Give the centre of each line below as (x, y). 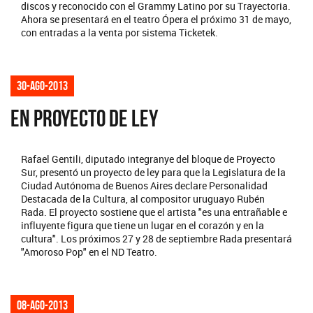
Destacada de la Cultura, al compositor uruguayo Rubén (143, 199)
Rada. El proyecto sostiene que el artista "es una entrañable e (154, 212)
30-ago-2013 (42, 86)
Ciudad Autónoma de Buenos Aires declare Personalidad (144, 186)
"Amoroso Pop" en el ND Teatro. (89, 252)
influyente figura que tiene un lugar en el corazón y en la (143, 226)
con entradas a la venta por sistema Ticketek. (119, 33)
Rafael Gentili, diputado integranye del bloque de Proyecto (148, 159)
